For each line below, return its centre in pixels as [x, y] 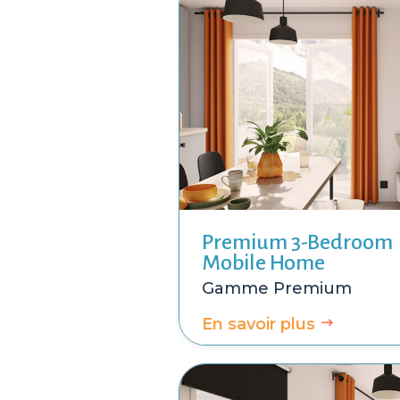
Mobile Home [263, 263]
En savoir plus [258, 325]
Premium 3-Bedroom [297, 242]
